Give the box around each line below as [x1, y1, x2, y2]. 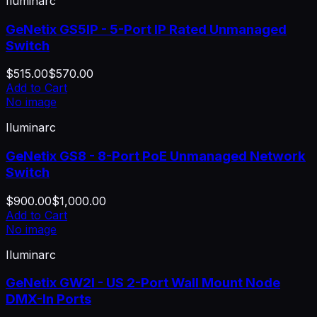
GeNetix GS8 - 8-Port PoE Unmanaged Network [6, 147, 306, 164]
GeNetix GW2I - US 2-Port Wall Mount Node [6, 275, 280, 292]
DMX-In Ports [6, 291, 91, 308]
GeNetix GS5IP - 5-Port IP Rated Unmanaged [6, 21, 287, 38]
